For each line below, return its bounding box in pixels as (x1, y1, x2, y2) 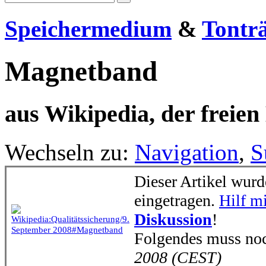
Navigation (135, 139, 239, 165)
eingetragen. (134, 191, 219, 210)
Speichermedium (5, 16, 172, 42)
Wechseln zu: (5, 139, 135, 165)
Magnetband (5, 55, 157, 87)
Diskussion (134, 210, 212, 229)
